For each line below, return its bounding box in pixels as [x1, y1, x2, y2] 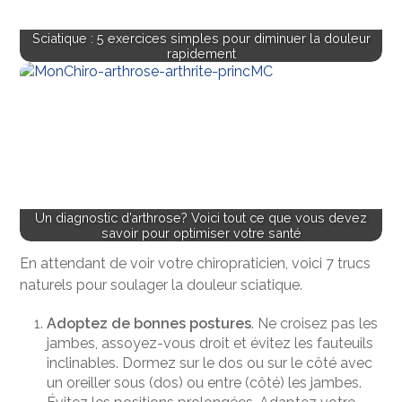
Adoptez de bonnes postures [47, 314, 252, 332]
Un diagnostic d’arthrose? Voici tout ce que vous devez [35, 210, 367, 226]
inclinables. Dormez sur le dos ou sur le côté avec [47, 354, 373, 371]
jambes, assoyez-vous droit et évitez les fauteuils [47, 334, 374, 352]
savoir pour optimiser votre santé [100, 225, 301, 241]
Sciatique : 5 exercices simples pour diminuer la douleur [31, 31, 371, 47]
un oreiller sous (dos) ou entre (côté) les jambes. [47, 373, 363, 391]
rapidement [166, 46, 236, 62]
